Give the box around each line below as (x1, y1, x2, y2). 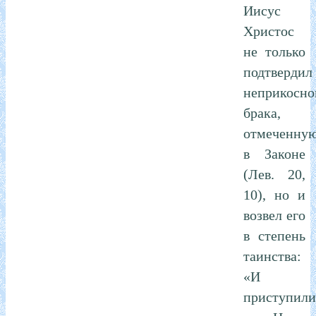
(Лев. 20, (243, 166, 305, 182)
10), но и (243, 186, 305, 202)
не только (243, 43, 305, 59)
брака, (243, 104, 281, 121)
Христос (243, 23, 294, 39)
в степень (243, 227, 305, 243)
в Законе (243, 145, 305, 162)
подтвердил (243, 63, 312, 80)
